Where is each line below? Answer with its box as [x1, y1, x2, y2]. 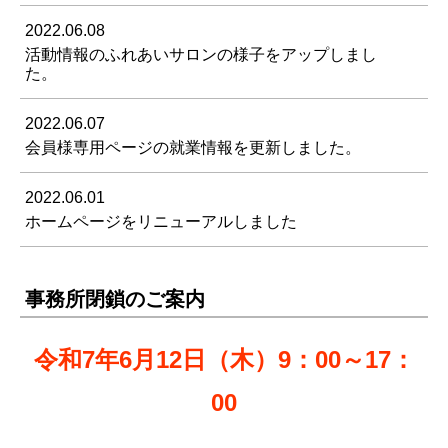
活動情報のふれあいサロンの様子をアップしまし [25, 46, 377, 64]
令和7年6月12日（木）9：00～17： [33, 346, 415, 374]
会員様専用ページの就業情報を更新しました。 [25, 139, 361, 157]
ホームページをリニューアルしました [25, 213, 297, 231]
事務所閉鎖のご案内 [25, 288, 205, 311]
